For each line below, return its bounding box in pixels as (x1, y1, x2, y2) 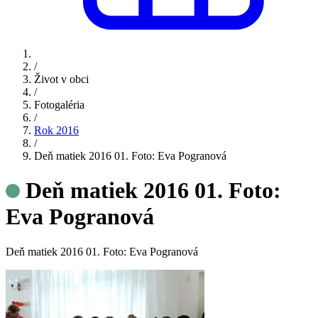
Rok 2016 (34, 124, 79, 136)
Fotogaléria (34, 99, 84, 111)
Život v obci (34, 73, 89, 85)
